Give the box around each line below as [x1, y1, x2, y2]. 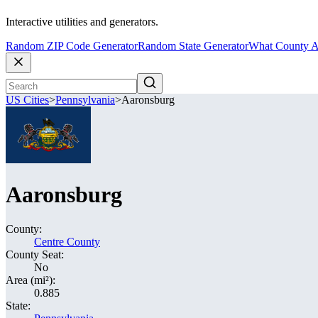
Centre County [34, 236, 100, 248]
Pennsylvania [55, 94, 115, 106]
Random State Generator [138, 40, 248, 53]
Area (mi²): [6, 274, 55, 286]
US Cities [6, 94, 49, 106]
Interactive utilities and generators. [6, 16, 158, 28]
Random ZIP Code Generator [6, 40, 138, 53]
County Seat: [6, 248, 64, 261]
